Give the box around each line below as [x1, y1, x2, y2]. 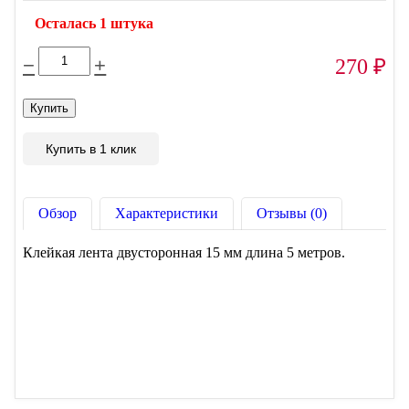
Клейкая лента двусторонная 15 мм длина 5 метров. [23, 244, 345, 260]
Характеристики [115, 204, 218, 221]
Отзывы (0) [257, 204, 327, 221]
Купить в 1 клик [46, 141, 136, 156]
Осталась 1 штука [35, 15, 153, 31]
